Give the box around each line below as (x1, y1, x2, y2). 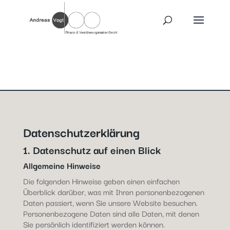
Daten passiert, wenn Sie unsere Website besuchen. (23, 196, 198, 208)
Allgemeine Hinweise (23, 159, 101, 172)
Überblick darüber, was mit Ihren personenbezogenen (23, 185, 204, 198)
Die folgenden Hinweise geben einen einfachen (23, 175, 180, 187)
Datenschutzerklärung (23, 122, 140, 141)
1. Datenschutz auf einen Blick (23, 142, 161, 158)
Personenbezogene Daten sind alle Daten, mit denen (23, 207, 199, 219)
